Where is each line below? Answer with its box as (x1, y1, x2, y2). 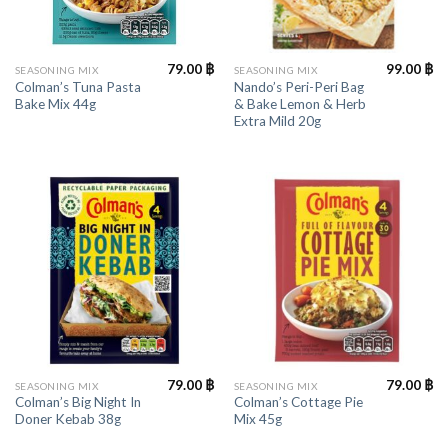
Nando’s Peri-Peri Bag (233, 78, 364, 95)
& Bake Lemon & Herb (233, 95, 366, 112)
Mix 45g (233, 411, 282, 428)
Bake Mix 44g (14, 95, 96, 112)
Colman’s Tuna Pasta (14, 78, 141, 95)
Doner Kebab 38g (14, 411, 121, 428)
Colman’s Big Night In (14, 394, 141, 411)
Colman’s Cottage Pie (233, 394, 363, 411)
